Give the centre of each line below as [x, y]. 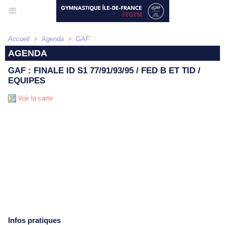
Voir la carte [34, 98]
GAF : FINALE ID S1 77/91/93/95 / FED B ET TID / [104, 71]
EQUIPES [27, 81]
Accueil [19, 39]
